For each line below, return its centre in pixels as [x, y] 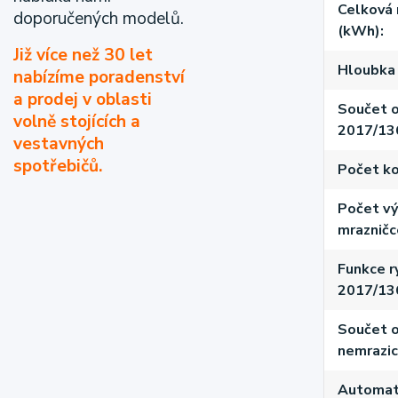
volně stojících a [77, 122]
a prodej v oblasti [83, 99]
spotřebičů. [58, 166]
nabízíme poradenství [99, 77]
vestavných [59, 144]
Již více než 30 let [83, 55]
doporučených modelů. [99, 19]
